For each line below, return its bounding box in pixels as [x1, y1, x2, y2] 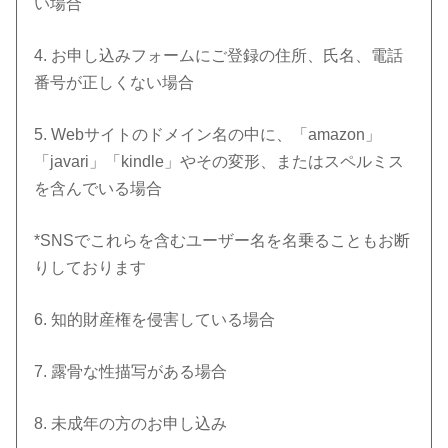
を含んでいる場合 [34, 180, 167, 198]
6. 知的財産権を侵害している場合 [34, 311, 280, 329]
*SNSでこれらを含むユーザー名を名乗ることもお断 [34, 232, 411, 250]
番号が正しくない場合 [34, 74, 199, 92]
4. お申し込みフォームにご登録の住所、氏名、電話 [34, 47, 404, 65]
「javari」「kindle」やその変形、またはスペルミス [34, 153, 405, 171]
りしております [34, 259, 151, 277]
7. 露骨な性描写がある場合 [34, 363, 232, 381]
